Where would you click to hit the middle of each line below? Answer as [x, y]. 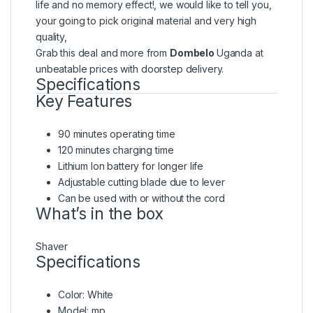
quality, [51, 36]
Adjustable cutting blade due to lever [141, 182]
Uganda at [240, 52]
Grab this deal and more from [103, 52]
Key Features [84, 101]
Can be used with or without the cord [141, 198]
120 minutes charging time [116, 150]
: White [98, 294]
